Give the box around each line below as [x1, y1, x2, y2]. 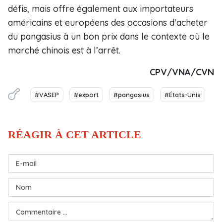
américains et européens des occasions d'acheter [8, 17, 208, 28]
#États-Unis [165, 91, 201, 99]
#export [74, 91, 99, 99]
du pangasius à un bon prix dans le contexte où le [8, 31, 210, 42]
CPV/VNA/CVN [150, 66, 214, 78]
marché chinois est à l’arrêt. [8, 45, 120, 56]
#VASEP [35, 91, 59, 99]
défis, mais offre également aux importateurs [8, 3, 193, 14]
